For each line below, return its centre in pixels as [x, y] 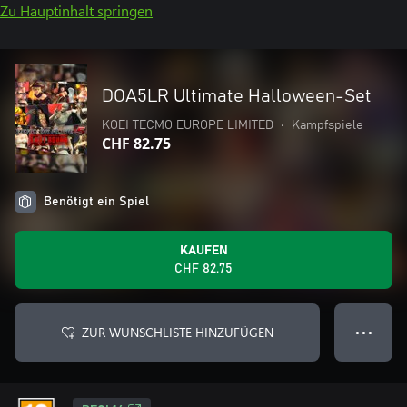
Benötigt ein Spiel [96, 202]
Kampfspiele [328, 125]
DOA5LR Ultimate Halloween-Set [237, 96]
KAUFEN [203, 251]
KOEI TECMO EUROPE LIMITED [188, 125]
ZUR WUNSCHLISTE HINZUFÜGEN [177, 332]
